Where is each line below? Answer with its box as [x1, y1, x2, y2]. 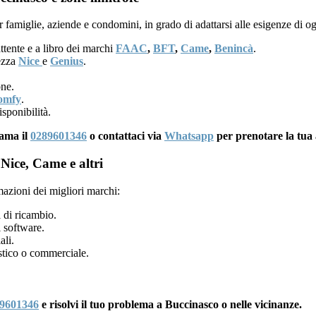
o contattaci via [87, 130, 164, 142]
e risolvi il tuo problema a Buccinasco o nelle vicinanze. [39, 298, 302, 310]
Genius [50, 55, 83, 68]
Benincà [214, 42, 253, 55]
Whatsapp [164, 130, 214, 142]
